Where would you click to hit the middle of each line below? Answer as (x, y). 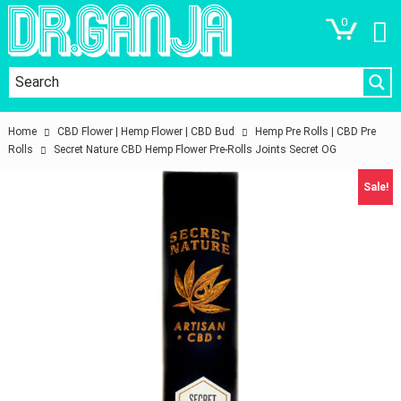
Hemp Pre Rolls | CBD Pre (316, 132)
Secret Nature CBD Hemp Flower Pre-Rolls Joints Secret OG (196, 149)
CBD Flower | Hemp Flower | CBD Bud (146, 132)
